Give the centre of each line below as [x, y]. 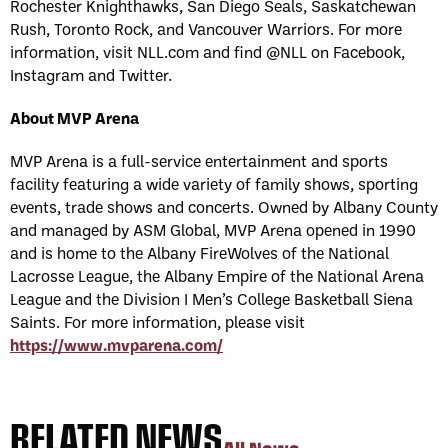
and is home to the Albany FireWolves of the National [199, 252]
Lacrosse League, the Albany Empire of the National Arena [217, 275]
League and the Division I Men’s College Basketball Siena [211, 298]
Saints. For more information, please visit [157, 321]
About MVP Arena [76, 117]
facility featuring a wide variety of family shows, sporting [214, 183]
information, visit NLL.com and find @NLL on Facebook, [207, 51]
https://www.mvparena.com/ [116, 344]
